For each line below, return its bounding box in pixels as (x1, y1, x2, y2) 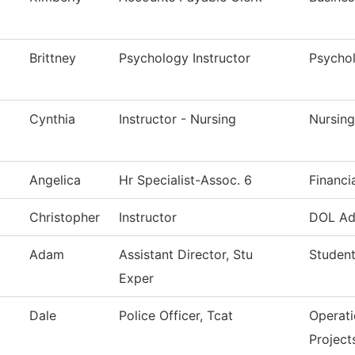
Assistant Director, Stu (119, 246, 253, 263)
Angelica (29, 172, 81, 189)
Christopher (29, 209, 100, 226)
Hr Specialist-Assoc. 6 (119, 172, 252, 189)
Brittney (29, 50, 76, 67)
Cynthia (29, 111, 75, 128)
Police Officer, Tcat (119, 307, 233, 324)
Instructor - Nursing (119, 111, 236, 128)
